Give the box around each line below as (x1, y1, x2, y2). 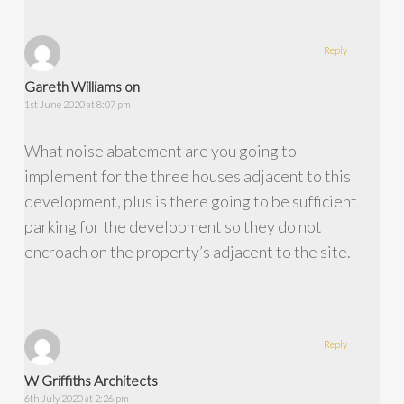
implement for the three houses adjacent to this (23, 165, 351, 186)
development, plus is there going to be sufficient (23, 190, 357, 211)
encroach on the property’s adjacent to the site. (23, 241, 351, 262)
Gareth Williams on (23, 77, 140, 95)
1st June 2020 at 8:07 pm (23, 97, 131, 110)
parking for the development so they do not (23, 216, 322, 236)
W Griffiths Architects (23, 371, 158, 389)
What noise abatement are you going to (23, 140, 297, 161)
